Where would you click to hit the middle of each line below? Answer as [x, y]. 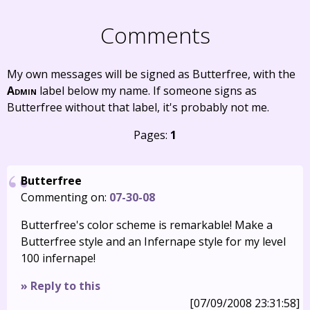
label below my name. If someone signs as [147, 91]
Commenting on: [65, 197]
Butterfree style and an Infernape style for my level [153, 241]
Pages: [152, 135]
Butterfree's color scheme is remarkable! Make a [147, 225]
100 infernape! [58, 258]
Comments [155, 35]
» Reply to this [61, 286]
